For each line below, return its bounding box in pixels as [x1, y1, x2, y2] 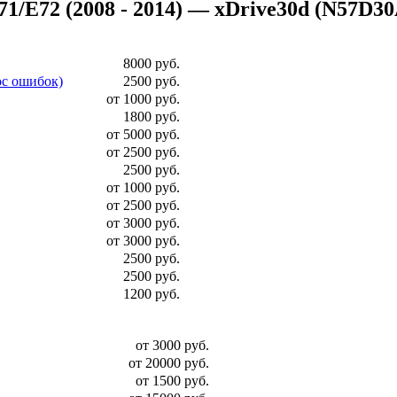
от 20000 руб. [128, 355, 209, 370]
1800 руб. [123, 109, 180, 124]
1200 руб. [123, 286, 180, 301]
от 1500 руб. [136, 373, 209, 388]
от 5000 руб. [106, 127, 180, 142]
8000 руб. [123, 56, 180, 71]
